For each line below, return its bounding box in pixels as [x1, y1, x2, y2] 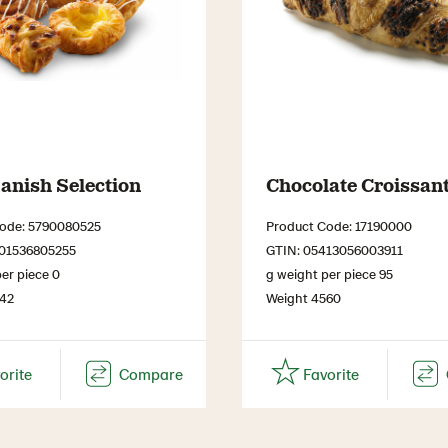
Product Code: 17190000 [266, 216, 412, 234]
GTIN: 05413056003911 [266, 240, 403, 258]
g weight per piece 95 [266, 264, 393, 282]
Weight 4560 [266, 288, 341, 306]
